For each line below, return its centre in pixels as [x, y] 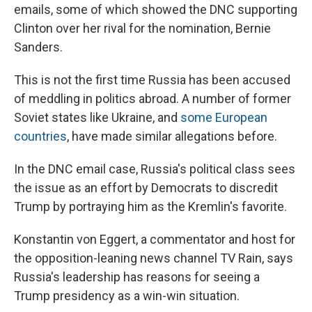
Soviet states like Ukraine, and [97, 118]
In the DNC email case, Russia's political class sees [155, 169]
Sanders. [38, 47]
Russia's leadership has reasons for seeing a [137, 277]
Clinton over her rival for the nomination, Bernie [142, 29]
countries [40, 136]
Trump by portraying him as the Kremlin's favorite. [150, 207]
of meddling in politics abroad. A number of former [153, 99]
